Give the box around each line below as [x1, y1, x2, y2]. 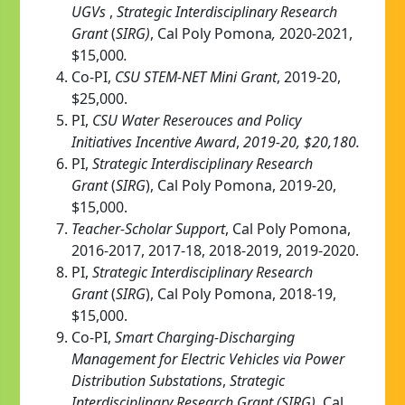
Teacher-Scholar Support [71, 218, 225, 239]
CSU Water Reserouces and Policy [92, 109, 301, 130]
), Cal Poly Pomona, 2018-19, [146, 283, 336, 304]
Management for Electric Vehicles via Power [71, 348, 344, 369]
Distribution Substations [71, 370, 222, 391]
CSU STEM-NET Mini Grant [115, 66, 277, 87]
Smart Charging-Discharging [115, 326, 295, 347]
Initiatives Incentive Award [71, 131, 236, 152]
